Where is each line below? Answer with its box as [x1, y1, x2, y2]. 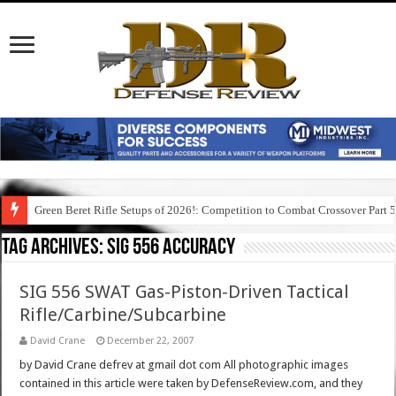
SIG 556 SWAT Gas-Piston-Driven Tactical [19, 281, 350, 303]
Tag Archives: [2, 236, 108, 261]
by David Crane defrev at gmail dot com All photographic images [19, 358, 349, 372]
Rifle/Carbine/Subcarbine [19, 304, 227, 326]
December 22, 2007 [107, 335, 194, 347]
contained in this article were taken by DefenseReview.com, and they [19, 377, 363, 391]
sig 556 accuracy [107, 236, 236, 261]
